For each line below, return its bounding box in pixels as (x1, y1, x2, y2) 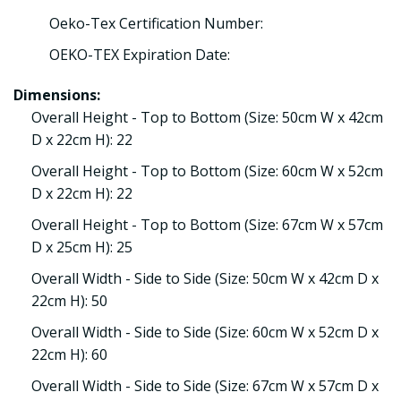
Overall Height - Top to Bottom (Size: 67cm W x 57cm (31, 215, 383, 235)
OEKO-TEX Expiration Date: (49, 45, 230, 64)
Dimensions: (13, 85, 100, 105)
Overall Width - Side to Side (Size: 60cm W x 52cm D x (31, 322, 379, 342)
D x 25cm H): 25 (31, 237, 132, 257)
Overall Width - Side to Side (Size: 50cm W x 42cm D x (31, 269, 379, 288)
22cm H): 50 (31, 291, 107, 311)
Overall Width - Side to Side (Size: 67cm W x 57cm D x (31, 376, 379, 396)
